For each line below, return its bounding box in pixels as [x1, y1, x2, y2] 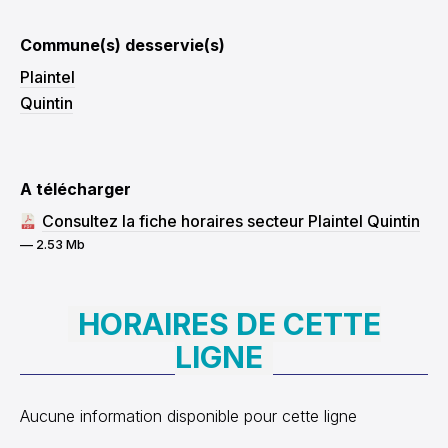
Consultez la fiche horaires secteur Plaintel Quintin [42, 211, 420, 231]
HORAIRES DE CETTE [77, 306, 381, 342]
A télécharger [20, 179, 131, 199]
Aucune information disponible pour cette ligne [20, 406, 357, 426]
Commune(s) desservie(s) [20, 35, 225, 55]
